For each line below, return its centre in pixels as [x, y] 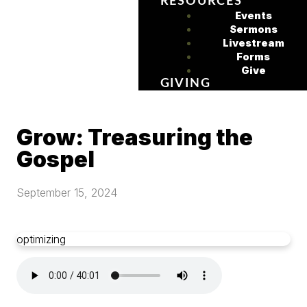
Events [253, 15]
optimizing [41, 239]
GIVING [185, 84]
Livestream [253, 43]
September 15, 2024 [67, 192]
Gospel [56, 160]
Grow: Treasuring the [135, 138]
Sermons [253, 29]
